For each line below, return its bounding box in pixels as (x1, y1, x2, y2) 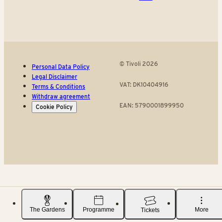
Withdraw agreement (32, 93, 90, 101)
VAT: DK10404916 (119, 81, 168, 89)
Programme (83, 206, 114, 214)
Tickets (141, 206, 160, 214)
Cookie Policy (36, 103, 73, 111)
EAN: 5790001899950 (119, 102, 184, 110)
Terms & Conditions (32, 83, 85, 91)
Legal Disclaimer (32, 73, 77, 81)
